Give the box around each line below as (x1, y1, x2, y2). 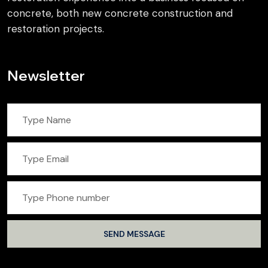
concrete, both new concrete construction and (7, 7, 233, 20)
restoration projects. (7, 22, 104, 35)
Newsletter (7, 66, 85, 84)
